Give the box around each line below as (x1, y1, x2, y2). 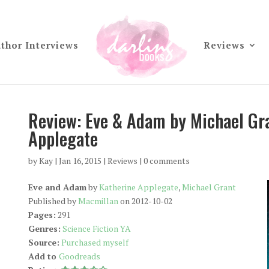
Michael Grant (181, 181, 236, 193)
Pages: (28, 209, 56, 220)
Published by (28, 195, 78, 207)
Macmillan (77, 195, 118, 207)
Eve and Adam (28, 181, 86, 193)
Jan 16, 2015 (58, 155, 101, 166)
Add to (28, 250, 59, 262)
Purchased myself (61, 237, 128, 248)
